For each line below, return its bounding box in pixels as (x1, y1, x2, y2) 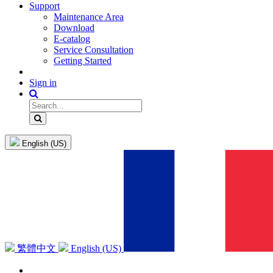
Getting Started (54, 55, 112, 66)
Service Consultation (54, 44, 133, 55)
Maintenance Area (54, 12, 124, 23)
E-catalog (54, 34, 90, 44)
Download (54, 23, 94, 34)
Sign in (29, 77, 57, 88)
